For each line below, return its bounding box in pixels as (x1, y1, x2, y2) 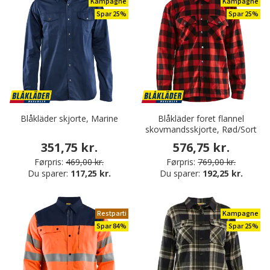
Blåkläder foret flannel (158, 113, 244, 125)
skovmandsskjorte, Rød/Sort (145, 124, 257, 136)
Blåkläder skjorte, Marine (20, 113, 118, 125)
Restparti (97, 209, 127, 219)
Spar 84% (96, 221, 127, 232)
